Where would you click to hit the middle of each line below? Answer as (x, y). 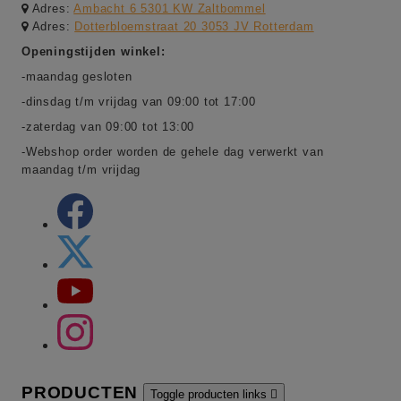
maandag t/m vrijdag (81, 170)
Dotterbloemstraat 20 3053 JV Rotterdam (194, 27)
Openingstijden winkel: (94, 52)
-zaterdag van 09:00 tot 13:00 (108, 127)
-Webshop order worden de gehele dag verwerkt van (173, 152)
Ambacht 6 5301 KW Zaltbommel (170, 9)
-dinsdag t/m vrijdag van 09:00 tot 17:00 (139, 102)
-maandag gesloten (77, 77)
